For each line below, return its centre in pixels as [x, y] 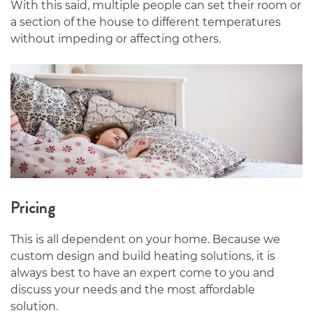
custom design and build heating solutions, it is [143, 256]
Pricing [33, 207]
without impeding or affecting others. [116, 38]
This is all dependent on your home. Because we [145, 239]
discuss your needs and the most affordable [133, 289]
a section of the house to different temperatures [146, 22]
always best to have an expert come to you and [143, 272]
